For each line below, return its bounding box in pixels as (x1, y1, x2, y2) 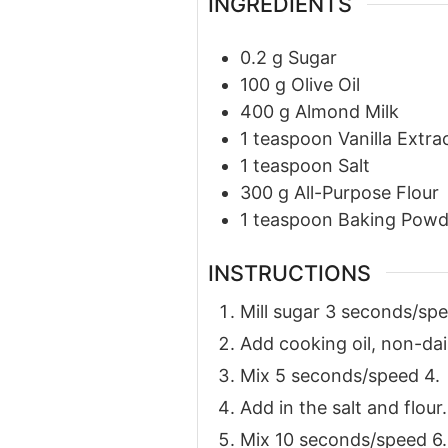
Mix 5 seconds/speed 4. (240, 364, 440, 386)
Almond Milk (295, 101, 399, 123)
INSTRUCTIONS (208, 259, 371, 286)
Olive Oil (291, 74, 360, 96)
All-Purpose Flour (294, 182, 439, 204)
